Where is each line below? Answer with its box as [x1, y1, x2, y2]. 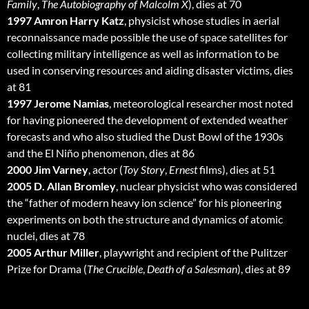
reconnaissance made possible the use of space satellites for [7, 30, 288, 44]
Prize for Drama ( [7, 262, 87, 276]
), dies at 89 [237, 262, 290, 276]
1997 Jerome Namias [7, 97, 109, 110]
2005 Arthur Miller [7, 246, 99, 259]
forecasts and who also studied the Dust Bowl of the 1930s [7, 130, 283, 143]
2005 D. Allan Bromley [7, 179, 116, 193]
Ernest [169, 163, 197, 177]
